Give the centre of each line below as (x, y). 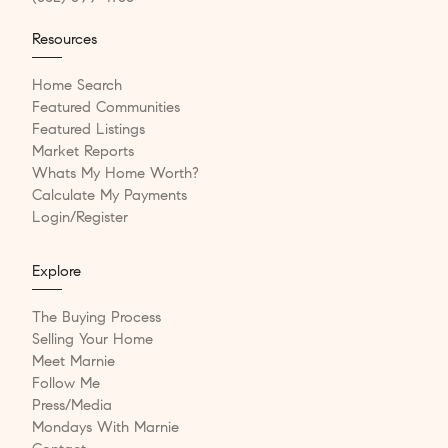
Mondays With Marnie (105, 426)
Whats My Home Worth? (115, 172)
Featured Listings (88, 128)
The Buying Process (96, 316)
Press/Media (72, 404)
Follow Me (66, 382)
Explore (56, 270)
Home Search (77, 84)
